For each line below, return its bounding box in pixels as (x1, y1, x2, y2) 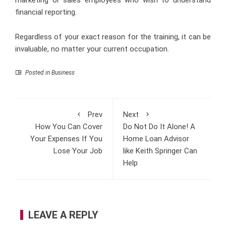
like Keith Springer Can (123, 146, 197, 155)
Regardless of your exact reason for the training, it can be (15, 32, 211, 41)
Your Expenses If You (30, 134, 102, 143)
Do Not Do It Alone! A (123, 122, 195, 131)
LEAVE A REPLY (28, 208, 98, 221)
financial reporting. (15, 7, 77, 17)
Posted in (24, 69, 51, 76)
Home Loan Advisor (123, 134, 189, 143)
